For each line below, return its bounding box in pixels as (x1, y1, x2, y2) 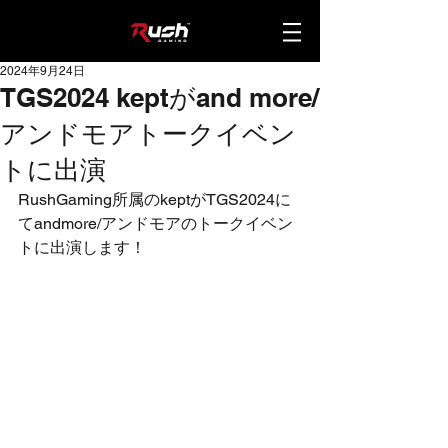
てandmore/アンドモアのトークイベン (18, 214, 293, 233)
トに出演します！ (18, 238, 146, 257)
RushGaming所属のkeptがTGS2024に (18, 190, 291, 209)
